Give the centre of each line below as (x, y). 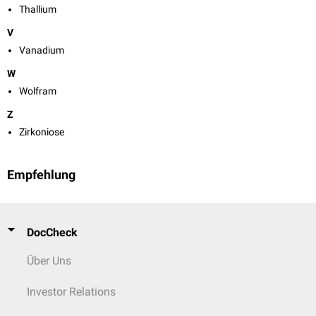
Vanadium (42, 50)
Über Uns (49, 261)
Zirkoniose (42, 132)
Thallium (38, 10)
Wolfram (38, 91)
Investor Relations (71, 292)
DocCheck (52, 232)
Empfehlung (41, 175)
